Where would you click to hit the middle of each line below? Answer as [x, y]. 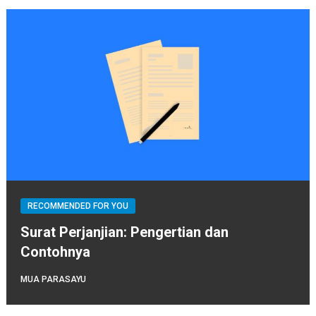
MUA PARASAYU [53, 279]
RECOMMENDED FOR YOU [78, 206]
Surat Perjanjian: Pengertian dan [124, 232]
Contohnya [55, 251]
